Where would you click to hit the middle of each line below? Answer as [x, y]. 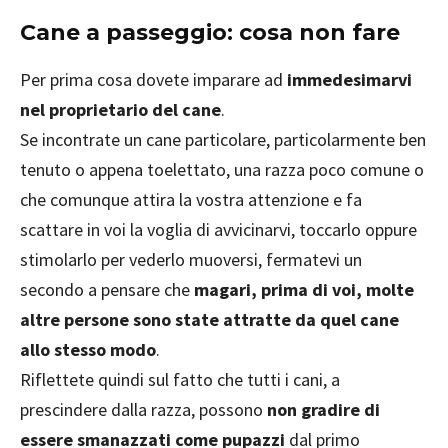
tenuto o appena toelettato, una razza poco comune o [222, 169]
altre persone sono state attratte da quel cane [209, 319]
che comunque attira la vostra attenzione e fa [191, 199]
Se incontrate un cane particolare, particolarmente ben [223, 139]
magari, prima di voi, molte [304, 289]
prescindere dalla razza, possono [143, 409]
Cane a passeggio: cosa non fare [210, 32]
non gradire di [323, 409]
